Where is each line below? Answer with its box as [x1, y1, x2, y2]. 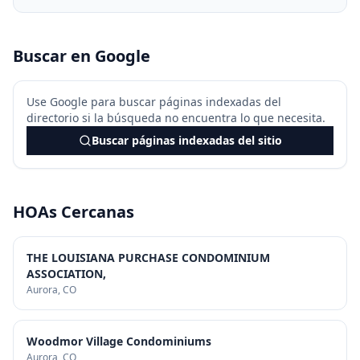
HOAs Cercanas [13, 201, 134, 223]
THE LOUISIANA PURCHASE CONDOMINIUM [27, 250, 270, 265]
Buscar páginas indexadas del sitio [91, 133, 282, 148]
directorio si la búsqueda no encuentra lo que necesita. [27, 110, 325, 125]
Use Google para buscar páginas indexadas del [27, 94, 281, 109]
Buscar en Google [13, 45, 150, 67]
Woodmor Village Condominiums [27, 333, 211, 349]
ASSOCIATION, [27, 266, 106, 281]
